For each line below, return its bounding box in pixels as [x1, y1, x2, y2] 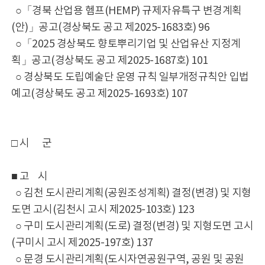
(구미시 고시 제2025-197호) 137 [11, 237, 153, 249]
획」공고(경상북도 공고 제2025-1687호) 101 [11, 54, 208, 67]
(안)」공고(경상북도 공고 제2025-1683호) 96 [11, 21, 210, 34]
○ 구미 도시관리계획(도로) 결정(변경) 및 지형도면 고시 [11, 220, 254, 232]
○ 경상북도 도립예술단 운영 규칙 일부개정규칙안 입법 [11, 71, 249, 83]
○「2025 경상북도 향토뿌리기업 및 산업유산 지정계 [11, 38, 241, 50]
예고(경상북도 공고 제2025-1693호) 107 [11, 88, 188, 100]
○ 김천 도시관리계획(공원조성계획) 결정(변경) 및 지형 [11, 187, 251, 199]
